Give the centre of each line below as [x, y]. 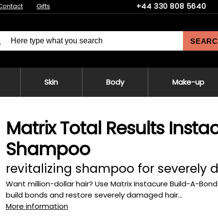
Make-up [188, 82]
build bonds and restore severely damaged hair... [94, 195]
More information [37, 206]
